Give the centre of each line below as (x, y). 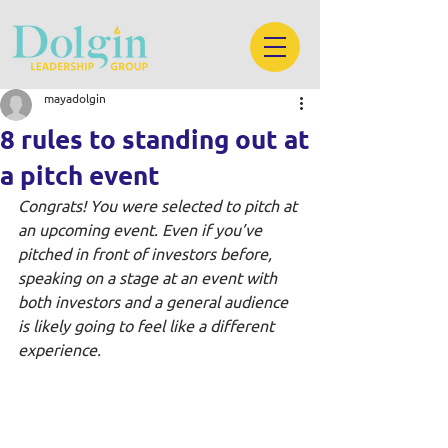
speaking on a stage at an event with (149, 277)
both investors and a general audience (155, 301)
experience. (61, 349)
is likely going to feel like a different (148, 325)
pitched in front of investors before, (147, 253)
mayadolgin (75, 98)
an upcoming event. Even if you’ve (142, 229)
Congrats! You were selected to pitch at (159, 205)
